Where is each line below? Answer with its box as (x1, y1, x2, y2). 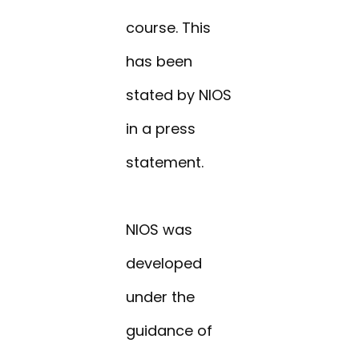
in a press (126, 119, 196, 139)
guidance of (126, 321, 213, 341)
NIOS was (126, 220, 193, 240)
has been (126, 51, 193, 72)
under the (126, 287, 196, 308)
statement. (126, 152, 204, 173)
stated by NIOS (126, 85, 232, 106)
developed (126, 253, 203, 274)
